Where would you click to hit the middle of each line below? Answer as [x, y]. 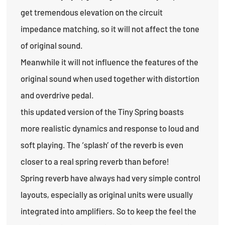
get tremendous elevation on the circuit [92, 12]
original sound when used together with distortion [110, 78]
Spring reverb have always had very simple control [111, 178]
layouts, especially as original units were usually [107, 194]
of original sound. [52, 45]
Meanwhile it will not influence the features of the [110, 62]
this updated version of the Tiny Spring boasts [102, 111]
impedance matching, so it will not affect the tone [110, 28]
